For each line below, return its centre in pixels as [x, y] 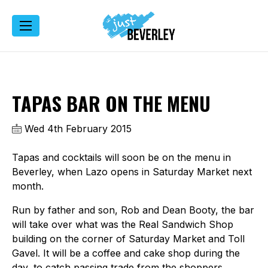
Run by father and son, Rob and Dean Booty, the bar [133, 210]
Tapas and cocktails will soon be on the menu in [121, 157]
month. [28, 186]
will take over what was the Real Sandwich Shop [123, 224]
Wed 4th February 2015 [77, 128]
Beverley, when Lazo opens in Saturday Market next [132, 171]
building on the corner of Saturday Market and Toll [128, 238]
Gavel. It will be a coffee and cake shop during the [126, 253]
